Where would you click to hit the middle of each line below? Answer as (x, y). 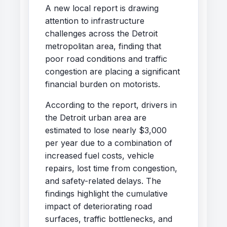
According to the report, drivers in (111, 105)
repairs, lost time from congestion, (111, 168)
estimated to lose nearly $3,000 (106, 130)
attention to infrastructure (95, 21)
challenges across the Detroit (101, 33)
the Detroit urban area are (96, 117)
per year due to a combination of (109, 143)
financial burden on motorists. (103, 84)
